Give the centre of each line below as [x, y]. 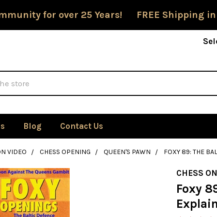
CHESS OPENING [65, 152]
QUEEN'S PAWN [127, 152]
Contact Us [81, 126]
